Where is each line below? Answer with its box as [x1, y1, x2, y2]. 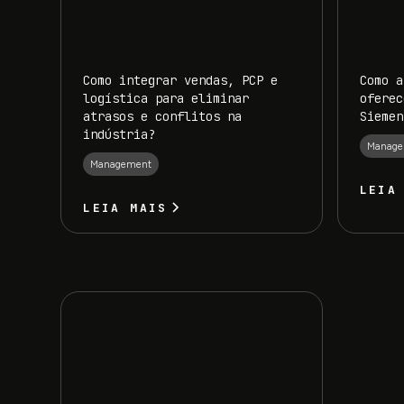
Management [90, 158, 152, 171]
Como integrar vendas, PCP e [83, 71, 279, 88]
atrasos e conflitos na [83, 107, 243, 124]
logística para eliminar [83, 89, 250, 106]
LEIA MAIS [83, 200, 168, 216]
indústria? [83, 125, 156, 142]
